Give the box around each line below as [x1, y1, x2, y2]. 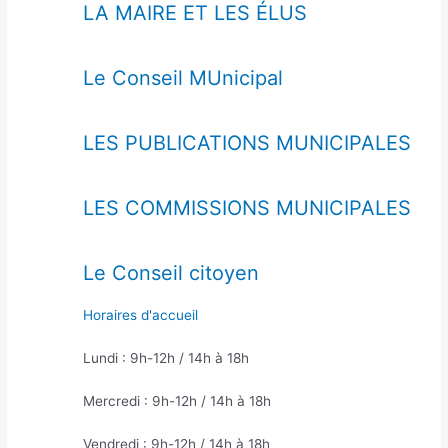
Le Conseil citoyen [82, 261, 259, 286]
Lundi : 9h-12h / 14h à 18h [82, 350, 249, 367]
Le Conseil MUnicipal [82, 66, 283, 91]
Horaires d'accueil [82, 307, 198, 324]
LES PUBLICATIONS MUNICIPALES [82, 131, 411, 156]
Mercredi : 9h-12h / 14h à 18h [82, 393, 271, 410]
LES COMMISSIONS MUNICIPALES [82, 196, 411, 221]
